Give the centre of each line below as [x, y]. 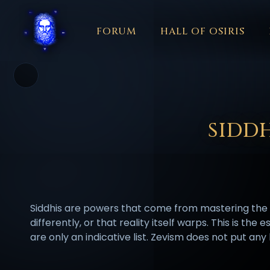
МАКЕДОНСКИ [194, 107]
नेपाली [242, 107]
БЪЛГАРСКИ [194, 81]
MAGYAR [146, 107]
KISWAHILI [98, 107]
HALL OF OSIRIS [202, 31]
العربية [98, 81]
